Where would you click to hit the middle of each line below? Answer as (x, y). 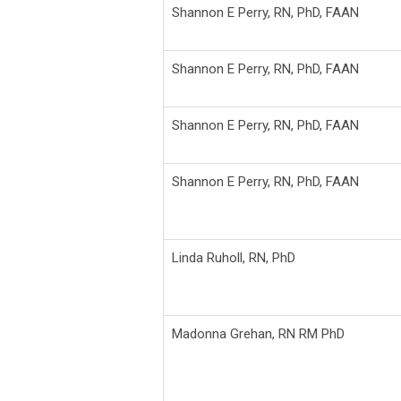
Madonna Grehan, (225, 333)
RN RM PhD (311, 333)
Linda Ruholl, (210, 257)
